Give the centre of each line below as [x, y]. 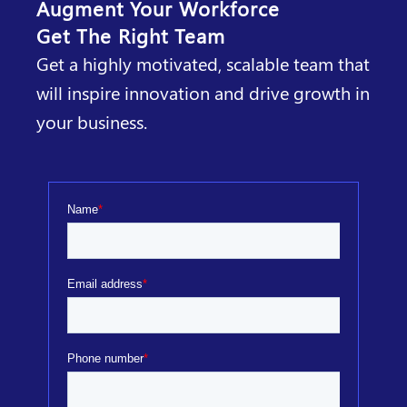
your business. [92, 121]
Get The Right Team [131, 35]
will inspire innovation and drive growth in [203, 92]
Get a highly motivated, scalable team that [203, 63]
